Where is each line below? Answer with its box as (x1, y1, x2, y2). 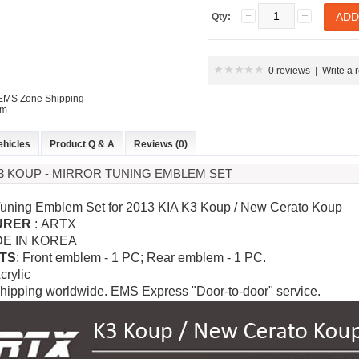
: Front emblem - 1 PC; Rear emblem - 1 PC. (16, 251, 266, 264)
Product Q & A (50, 139, 115, 150)
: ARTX (31, 217, 76, 231)
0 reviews (268, 65, 310, 76)
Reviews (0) (134, 139, 188, 150)
